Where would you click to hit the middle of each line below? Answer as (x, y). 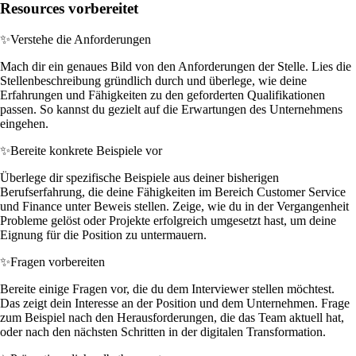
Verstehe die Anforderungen (81, 39)
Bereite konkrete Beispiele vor (86, 150)
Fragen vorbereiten (58, 261)
